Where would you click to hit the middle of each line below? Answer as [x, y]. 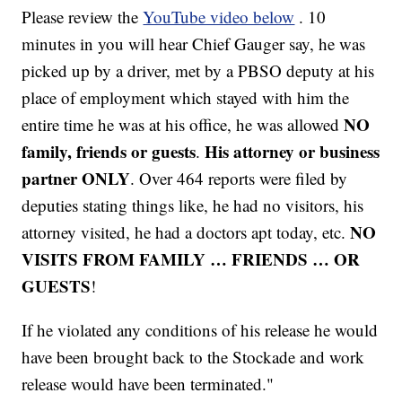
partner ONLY [76, 179]
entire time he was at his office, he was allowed [183, 125]
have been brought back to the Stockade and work [193, 357]
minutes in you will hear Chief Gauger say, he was [194, 44]
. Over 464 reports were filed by [239, 179]
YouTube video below [219, 17]
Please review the [83, 17]
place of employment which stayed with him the [186, 98]
